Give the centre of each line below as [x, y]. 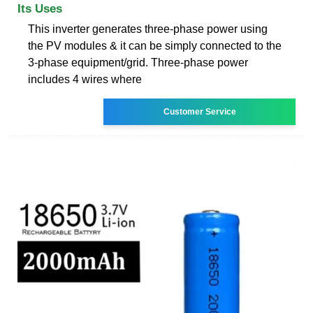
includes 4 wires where [85, 79]
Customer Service [199, 111]
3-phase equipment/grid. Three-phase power [138, 62]
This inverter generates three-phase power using [148, 29]
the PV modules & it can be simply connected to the [155, 45]
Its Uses [40, 8]
